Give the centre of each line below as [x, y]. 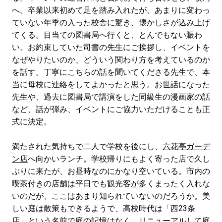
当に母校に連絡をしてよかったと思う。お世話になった [111, 84]
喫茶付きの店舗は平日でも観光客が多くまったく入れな [111, 183]
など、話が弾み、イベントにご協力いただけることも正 [111, 109]
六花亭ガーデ [186, 146]
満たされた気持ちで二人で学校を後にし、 [87, 146]
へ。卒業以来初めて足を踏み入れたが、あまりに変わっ [111, 10]
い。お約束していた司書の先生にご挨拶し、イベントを [111, 47]
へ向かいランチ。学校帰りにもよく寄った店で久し [119, 159]
